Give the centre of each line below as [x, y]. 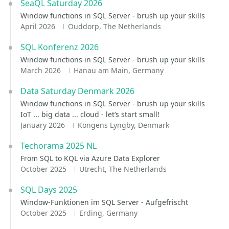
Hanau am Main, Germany [118, 70]
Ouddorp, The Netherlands [114, 26]
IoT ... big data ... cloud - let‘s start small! [90, 114]
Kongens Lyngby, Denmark [123, 125]
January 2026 [44, 125]
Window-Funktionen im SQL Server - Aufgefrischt [104, 202]
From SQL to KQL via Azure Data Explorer [90, 158]
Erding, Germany [108, 213]
